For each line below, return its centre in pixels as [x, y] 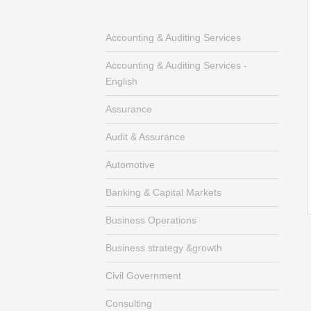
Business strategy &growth [164, 248]
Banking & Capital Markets [163, 192]
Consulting [129, 303]
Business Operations [151, 220]
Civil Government [143, 276]
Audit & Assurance [145, 137]
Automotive [130, 165]
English [121, 81]
